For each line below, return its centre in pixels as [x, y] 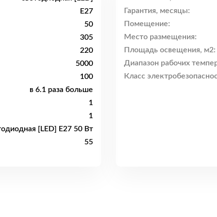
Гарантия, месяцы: [157, 11]
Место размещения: [160, 37]
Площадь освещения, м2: [170, 50]
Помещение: [147, 24]
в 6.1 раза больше [61, 89]
